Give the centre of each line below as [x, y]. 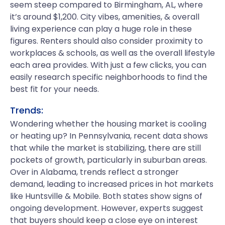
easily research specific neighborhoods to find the [109, 77]
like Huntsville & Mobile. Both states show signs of [106, 196]
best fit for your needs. [54, 89]
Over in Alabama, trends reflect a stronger [94, 172]
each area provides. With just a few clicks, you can [108, 65]
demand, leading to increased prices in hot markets [112, 184]
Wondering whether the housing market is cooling [108, 124]
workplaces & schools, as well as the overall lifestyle [113, 53]
